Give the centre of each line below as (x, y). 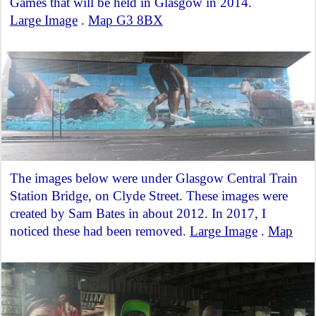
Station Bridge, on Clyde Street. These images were (149, 196)
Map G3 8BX (126, 20)
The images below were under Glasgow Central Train (154, 178)
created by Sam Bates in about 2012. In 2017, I (138, 214)
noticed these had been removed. (100, 231)
